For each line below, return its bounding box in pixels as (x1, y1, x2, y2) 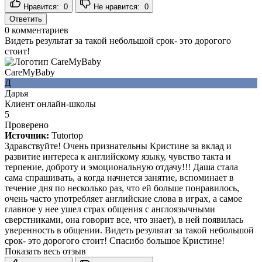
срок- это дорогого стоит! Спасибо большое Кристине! (5, 235, 225, 246)
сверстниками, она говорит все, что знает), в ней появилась (5, 214, 243, 225)
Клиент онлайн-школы (5, 98, 96, 109)
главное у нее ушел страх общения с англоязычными (5, 204, 215, 214)
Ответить (9, 14, 42, 23)
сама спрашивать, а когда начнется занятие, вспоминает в (5, 172, 234, 182)
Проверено (5, 119, 49, 130)
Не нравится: (94, 2, 142, 11)
